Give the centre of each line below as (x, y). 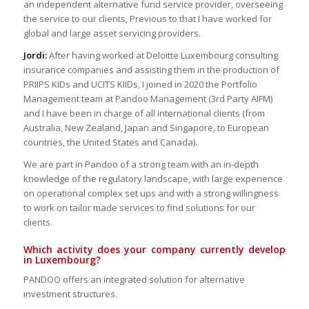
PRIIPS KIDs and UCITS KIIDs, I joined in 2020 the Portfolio (140, 84)
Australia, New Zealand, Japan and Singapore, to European (146, 127)
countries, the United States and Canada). (110, 142)
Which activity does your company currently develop (154, 249)
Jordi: (36, 55)
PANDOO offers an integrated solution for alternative (134, 279)
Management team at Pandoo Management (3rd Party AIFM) (148, 98)
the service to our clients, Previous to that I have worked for (147, 18)
